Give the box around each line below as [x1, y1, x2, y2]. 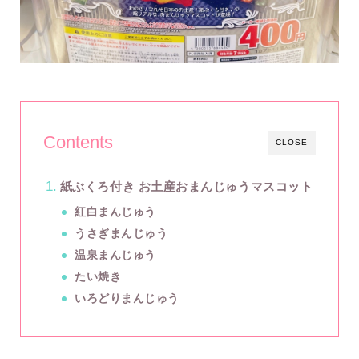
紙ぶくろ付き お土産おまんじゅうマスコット [59, 179, 313, 194]
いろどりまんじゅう [75, 292, 179, 305]
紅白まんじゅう [75, 206, 273, 219]
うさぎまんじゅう [75, 228, 168, 240]
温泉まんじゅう [75, 249, 156, 262]
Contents [43, 132, 113, 153]
